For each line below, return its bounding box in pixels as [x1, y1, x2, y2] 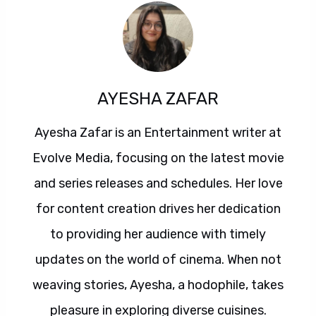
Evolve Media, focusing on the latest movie [32, 150, 284, 166]
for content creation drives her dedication [35, 201, 281, 217]
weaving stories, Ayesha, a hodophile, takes [32, 277, 284, 293]
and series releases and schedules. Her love [33, 176, 283, 191]
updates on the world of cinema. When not [35, 252, 281, 267]
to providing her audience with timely [50, 226, 266, 242]
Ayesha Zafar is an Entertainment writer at [35, 125, 281, 140]
